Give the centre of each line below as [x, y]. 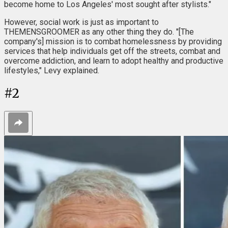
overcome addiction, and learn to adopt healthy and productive [114, 61]
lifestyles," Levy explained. [52, 70]
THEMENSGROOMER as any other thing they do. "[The [99, 32]
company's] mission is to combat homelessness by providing [113, 41]
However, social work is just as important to [81, 22]
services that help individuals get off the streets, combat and [112, 51]
